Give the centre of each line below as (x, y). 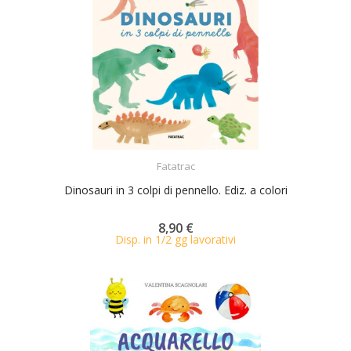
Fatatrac (175, 166)
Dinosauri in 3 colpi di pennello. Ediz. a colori (175, 190)
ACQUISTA (190, 156)
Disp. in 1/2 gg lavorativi (175, 239)
